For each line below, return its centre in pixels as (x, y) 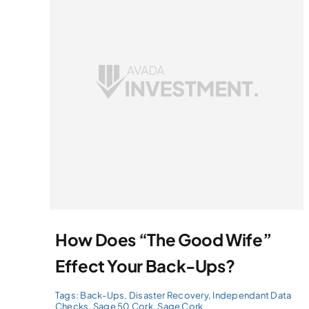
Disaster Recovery (168, 295)
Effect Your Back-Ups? (145, 265)
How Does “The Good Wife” (163, 239)
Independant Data (252, 295)
